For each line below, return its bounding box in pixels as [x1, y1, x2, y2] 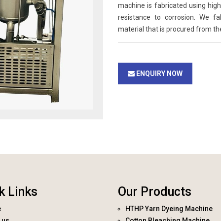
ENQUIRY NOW [135, 70, 183, 77]
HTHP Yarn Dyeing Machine [125, 204, 213, 213]
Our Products [118, 184, 191, 199]
